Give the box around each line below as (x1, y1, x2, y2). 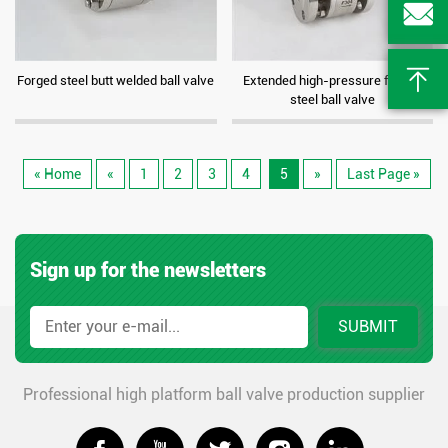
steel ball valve (289, 91, 375, 107)
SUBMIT (338, 316, 398, 336)
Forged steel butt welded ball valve (17, 72, 215, 88)
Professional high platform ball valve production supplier (23, 384, 425, 404)
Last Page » (346, 165, 420, 182)
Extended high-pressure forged (243, 72, 422, 88)
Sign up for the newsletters (30, 257, 266, 282)
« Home (33, 165, 81, 182)
